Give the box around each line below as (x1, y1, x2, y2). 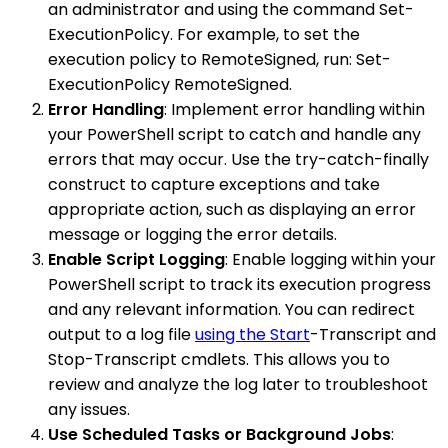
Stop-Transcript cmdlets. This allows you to (48, 348, 390, 371)
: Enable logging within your (225, 248, 436, 271)
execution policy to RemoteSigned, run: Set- (48, 48, 391, 71)
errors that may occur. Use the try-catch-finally (48, 148, 429, 171)
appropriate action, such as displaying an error (48, 198, 416, 221)
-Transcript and (310, 323, 436, 346)
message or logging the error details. (48, 223, 337, 246)
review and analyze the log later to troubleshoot (48, 373, 428, 396)
